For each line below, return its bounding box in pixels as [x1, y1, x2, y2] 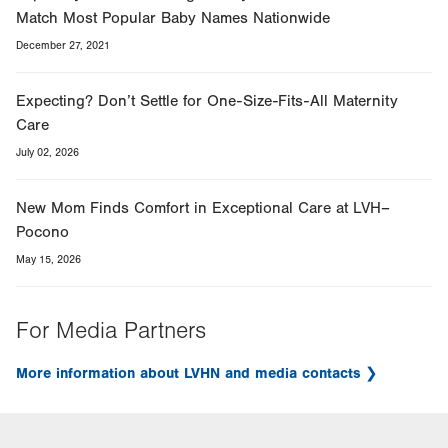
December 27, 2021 [16, 38, 110, 52]
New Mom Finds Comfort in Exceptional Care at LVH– [16, 198, 390, 217]
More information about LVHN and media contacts [16, 364, 361, 382]
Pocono [16, 222, 69, 241]
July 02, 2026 [16, 145, 79, 159]
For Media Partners [16, 317, 206, 344]
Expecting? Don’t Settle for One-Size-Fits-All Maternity [16, 91, 398, 110]
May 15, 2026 [16, 252, 81, 266]
